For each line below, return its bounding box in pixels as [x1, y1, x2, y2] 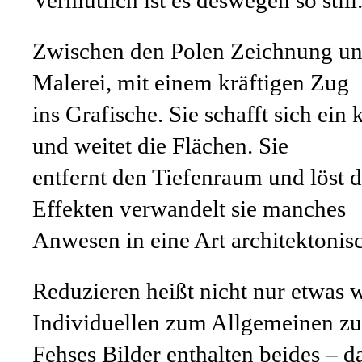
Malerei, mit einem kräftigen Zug [32, 69, 349, 95]
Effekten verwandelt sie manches [32, 196, 346, 221]
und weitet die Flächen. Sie [32, 133, 288, 158]
